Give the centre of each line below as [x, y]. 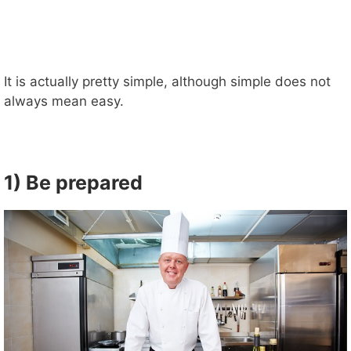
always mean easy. [64, 101]
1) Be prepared [73, 183]
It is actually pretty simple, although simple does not [167, 82]
